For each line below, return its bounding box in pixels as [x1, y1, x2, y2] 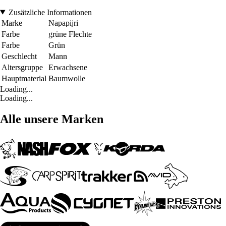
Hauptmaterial [2, 74, 46, 83]
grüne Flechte [48, 29, 92, 38]
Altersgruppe [2, 63, 43, 72]
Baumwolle [48, 74, 85, 83]
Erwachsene [48, 63, 87, 72]
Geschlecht [2, 51, 37, 61]
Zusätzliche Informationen [8, 8, 92, 17]
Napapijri [48, 18, 78, 27]
